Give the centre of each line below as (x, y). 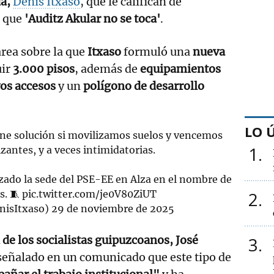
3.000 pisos (44, 68)
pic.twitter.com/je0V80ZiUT (90, 194)
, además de (107, 68)
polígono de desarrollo (144, 86)
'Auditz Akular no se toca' (92, 18)
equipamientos (180, 68)
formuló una (157, 51)
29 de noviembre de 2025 (113, 208)
